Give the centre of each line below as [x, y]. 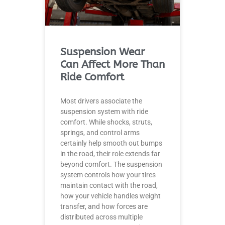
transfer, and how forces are [104, 206]
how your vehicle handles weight [110, 196]
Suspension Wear [102, 52]
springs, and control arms [100, 132]
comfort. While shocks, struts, [106, 122]
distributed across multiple [101, 217]
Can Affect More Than [113, 64]
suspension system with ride [104, 111]
